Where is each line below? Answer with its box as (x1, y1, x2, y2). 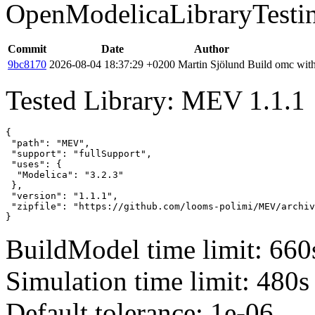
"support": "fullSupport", (6, 148, 152, 159)
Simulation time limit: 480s (6, 265, 309, 296)
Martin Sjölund (178, 58, 245, 70)
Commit (8, 42, 46, 55)
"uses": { (6, 158, 62, 169)
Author (193, 42, 229, 55)
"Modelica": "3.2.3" (6, 169, 124, 180)
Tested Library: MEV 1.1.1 (6, 84, 305, 115)
